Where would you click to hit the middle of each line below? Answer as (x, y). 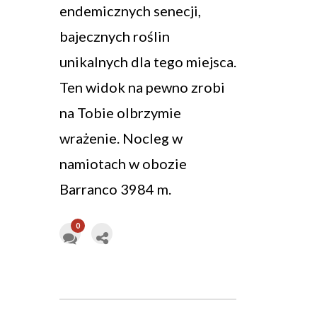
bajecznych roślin (115, 36)
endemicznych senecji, (130, 11)
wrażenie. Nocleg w (121, 138)
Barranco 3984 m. (115, 189)
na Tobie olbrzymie (120, 113)
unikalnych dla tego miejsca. (148, 62)
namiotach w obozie (123, 164)
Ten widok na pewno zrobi (142, 87)
